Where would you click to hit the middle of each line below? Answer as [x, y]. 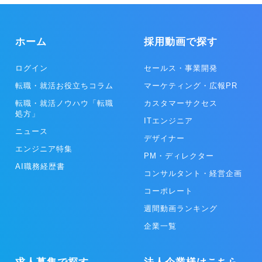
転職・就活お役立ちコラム [64, 86]
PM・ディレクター [179, 156]
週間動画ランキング [181, 209]
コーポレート [168, 191]
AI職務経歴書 [40, 167]
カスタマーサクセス [181, 104]
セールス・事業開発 [181, 68]
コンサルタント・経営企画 [193, 174]
